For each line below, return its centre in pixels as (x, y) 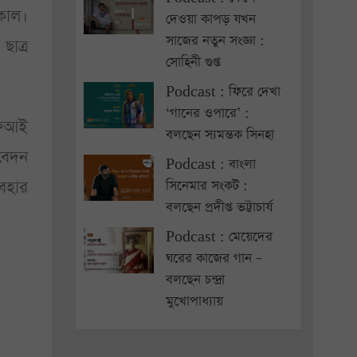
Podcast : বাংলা (210, 165)
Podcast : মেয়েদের (219, 237)
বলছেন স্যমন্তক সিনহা (220, 135)
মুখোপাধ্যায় (194, 302)
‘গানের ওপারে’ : (207, 114)
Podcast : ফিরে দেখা (223, 92)
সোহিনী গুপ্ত (193, 63)
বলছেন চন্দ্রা (195, 280)
